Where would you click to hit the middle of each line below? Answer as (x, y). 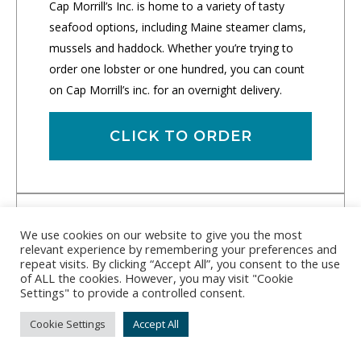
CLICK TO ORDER (180, 136)
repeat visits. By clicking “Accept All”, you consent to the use (180, 263)
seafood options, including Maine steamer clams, (178, 27)
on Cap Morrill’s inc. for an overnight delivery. (166, 90)
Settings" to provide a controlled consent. (133, 293)
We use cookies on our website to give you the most (161, 234)
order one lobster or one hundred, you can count (177, 69)
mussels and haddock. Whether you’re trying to (171, 48)
